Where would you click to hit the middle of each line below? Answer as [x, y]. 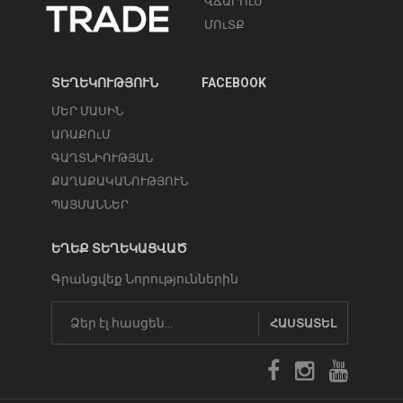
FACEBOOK [234, 82]
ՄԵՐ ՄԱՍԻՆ [87, 111]
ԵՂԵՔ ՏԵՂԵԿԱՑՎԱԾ [119, 248]
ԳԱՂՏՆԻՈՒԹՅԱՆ [102, 157]
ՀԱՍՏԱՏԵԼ [303, 323]
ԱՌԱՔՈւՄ [81, 134]
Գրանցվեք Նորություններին [145, 278]
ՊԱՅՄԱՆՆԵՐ [90, 204]
